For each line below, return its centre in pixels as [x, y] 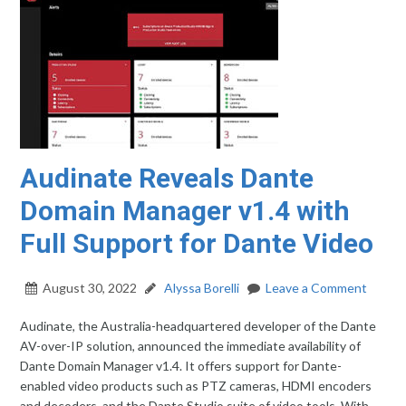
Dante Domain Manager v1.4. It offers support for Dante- [181, 366]
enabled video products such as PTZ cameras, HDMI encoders [196, 386]
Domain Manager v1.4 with [185, 211]
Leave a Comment [317, 288]
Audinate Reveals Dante [167, 178]
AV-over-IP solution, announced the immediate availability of [191, 346]
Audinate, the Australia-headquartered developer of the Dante [198, 326]
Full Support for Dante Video [197, 243]
